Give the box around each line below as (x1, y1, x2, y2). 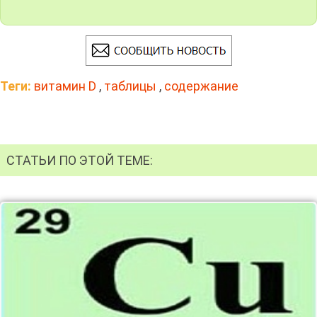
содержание (164, 79, 238, 94)
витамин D (34, 79, 96, 94)
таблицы (104, 79, 156, 94)
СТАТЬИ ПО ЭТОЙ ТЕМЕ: (6, 152, 153, 168)
